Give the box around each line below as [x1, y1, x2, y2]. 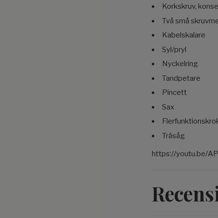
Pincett [162, 88, 187, 97]
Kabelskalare [162, 31, 205, 39]
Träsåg [162, 131, 185, 140]
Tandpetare [162, 73, 200, 83]
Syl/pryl [162, 45, 186, 54]
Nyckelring [162, 59, 198, 68]
